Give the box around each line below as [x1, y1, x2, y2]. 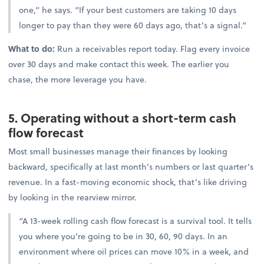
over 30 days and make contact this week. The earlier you [8, 58, 230, 71]
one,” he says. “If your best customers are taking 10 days [19, 3, 237, 16]
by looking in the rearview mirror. [8, 191, 137, 204]
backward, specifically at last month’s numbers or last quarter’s [8, 160, 254, 173]
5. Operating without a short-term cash [8, 108, 237, 127]
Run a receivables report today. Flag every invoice [57, 42, 250, 55]
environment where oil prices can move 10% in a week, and [19, 245, 249, 258]
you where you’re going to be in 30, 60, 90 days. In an [19, 230, 228, 243]
